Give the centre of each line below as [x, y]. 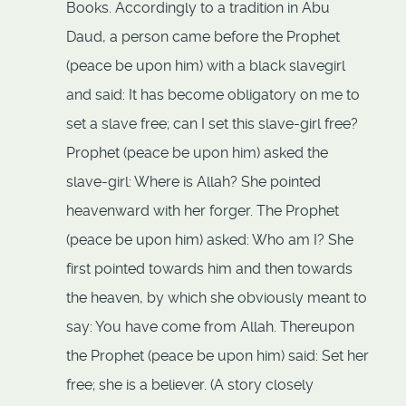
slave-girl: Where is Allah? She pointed [193, 182]
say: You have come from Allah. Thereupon [210, 327]
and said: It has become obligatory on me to [213, 95]
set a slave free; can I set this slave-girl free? [212, 124]
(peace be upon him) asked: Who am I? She [210, 240]
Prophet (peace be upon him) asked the [197, 153]
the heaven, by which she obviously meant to [217, 298]
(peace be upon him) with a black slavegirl [206, 66]
